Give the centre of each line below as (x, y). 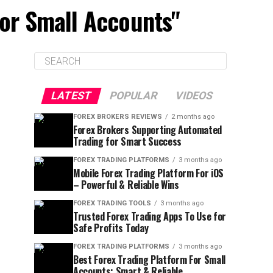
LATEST (71, 96)
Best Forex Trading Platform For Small (150, 260)
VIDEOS (194, 96)
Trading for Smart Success (127, 141)
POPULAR (133, 96)
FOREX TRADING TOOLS (112, 203)
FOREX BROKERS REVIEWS (118, 117)
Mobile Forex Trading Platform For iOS (149, 173)
